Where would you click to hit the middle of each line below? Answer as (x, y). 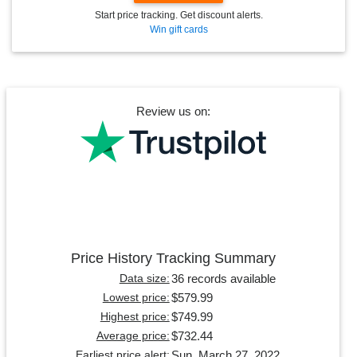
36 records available (223, 279)
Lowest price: (136, 298)
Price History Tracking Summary (173, 259)
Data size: (144, 279)
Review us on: (173, 111)
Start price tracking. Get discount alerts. (178, 16)
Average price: (133, 336)
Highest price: (135, 317)
